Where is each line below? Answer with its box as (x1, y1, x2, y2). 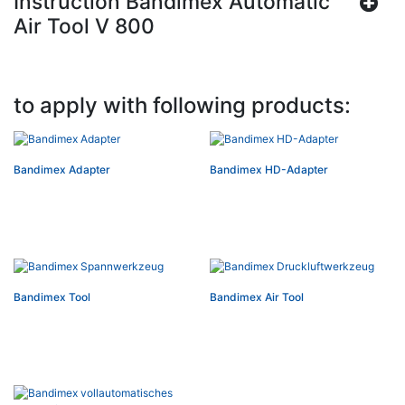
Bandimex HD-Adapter (210, 162, 329, 176)
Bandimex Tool (14, 289, 90, 304)
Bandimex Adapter (14, 162, 110, 176)
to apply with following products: (14, 92, 351, 119)
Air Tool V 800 (14, 13, 155, 39)
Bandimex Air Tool (210, 289, 305, 304)
